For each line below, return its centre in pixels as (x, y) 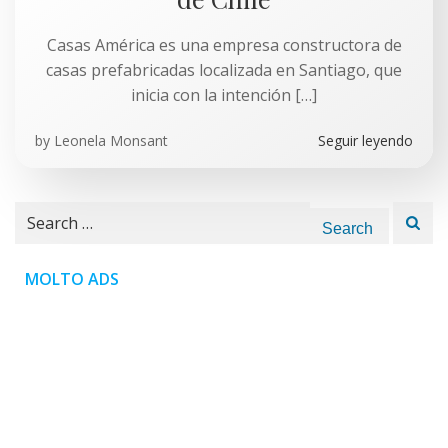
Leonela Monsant (111, 140)
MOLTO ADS (72, 279)
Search (39, 213)
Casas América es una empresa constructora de (224, 45)
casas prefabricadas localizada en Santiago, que (224, 70)
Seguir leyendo (365, 140)
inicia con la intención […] (224, 95)
